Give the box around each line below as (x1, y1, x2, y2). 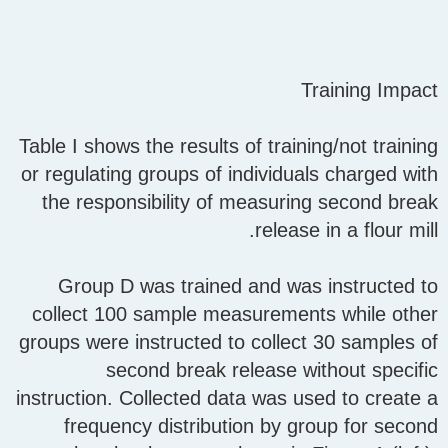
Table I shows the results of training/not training (19, 135, 438, 158)
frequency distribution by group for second (64, 415, 438, 438)
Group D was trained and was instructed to (58, 275, 438, 298)
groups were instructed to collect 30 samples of (19, 331, 438, 354)
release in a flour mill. (255, 219, 438, 242)
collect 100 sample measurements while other (32, 303, 438, 326)
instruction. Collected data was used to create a (16, 387, 438, 410)
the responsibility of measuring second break (42, 191, 438, 214)
